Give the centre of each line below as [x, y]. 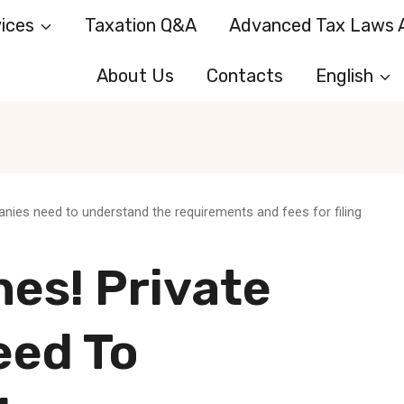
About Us [135, 76]
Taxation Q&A [141, 25]
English [344, 76]
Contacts [244, 76]
